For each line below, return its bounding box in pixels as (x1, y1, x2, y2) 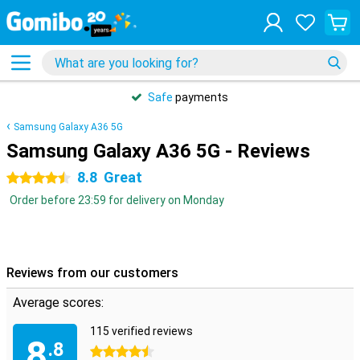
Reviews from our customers (6, 265, 178, 280)
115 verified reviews (90, 325, 193, 337)
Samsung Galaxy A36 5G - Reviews (6, 140, 310, 162)
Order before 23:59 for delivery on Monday (10, 194, 224, 207)
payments (173, 91, 228, 104)
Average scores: (13, 295, 104, 310)
